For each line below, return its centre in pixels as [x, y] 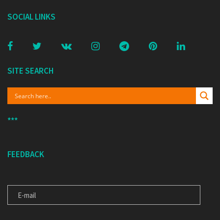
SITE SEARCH [30, 71]
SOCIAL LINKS [31, 17]
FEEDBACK [26, 154]
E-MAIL [18, 176]
